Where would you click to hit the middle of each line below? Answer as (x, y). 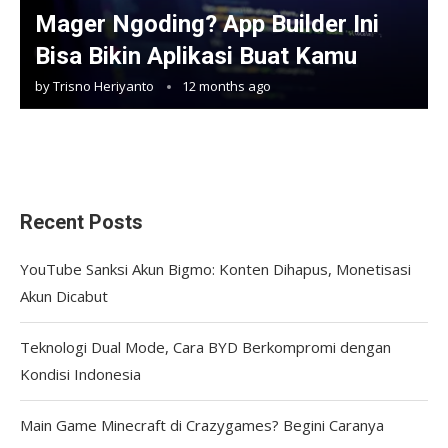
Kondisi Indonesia (80, 373)
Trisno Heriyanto (103, 85)
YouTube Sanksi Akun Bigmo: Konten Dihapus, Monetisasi (215, 268)
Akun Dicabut (64, 295)
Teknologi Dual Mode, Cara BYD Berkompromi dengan (205, 346)
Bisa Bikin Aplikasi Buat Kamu (196, 55)
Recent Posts (81, 221)
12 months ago (226, 85)
